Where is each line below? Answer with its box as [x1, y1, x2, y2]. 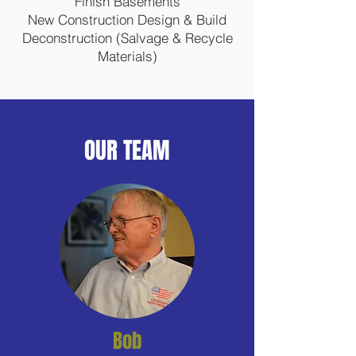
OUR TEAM [84, 133, 170, 168]
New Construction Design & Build [28, 11, 226, 28]
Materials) [97, 48, 157, 64]
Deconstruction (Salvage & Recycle [21, 29, 233, 46]
